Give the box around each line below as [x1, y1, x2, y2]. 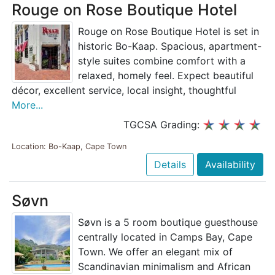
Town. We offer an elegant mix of [78, 245, 233, 258]
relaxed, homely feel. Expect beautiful [78, 69, 254, 82]
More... [12, 99, 43, 112]
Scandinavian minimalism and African [78, 260, 250, 273]
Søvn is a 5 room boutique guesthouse [78, 215, 258, 228]
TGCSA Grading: [123, 118, 203, 131]
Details [154, 158, 186, 171]
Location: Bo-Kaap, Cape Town [12, 141, 126, 151]
